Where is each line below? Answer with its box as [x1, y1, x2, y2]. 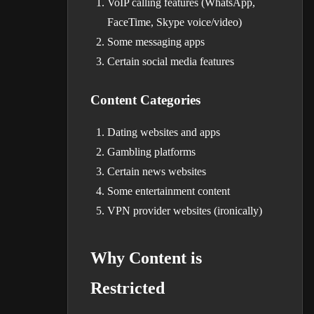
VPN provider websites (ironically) [107, 205, 262, 217]
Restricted [90, 279, 165, 297]
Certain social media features [107, 55, 234, 67]
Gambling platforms [107, 146, 196, 158]
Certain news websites [107, 165, 206, 177]
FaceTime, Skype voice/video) [107, 16, 242, 28]
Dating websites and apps [107, 126, 220, 138]
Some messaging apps [107, 36, 205, 48]
